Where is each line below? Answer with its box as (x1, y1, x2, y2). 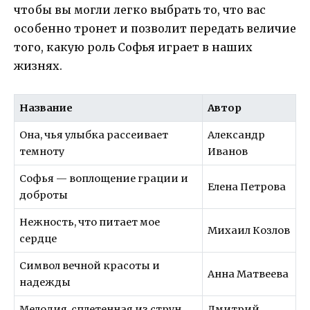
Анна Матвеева (208, 268, 289, 281)
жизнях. (14, 58, 62, 73)
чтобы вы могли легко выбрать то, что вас (14, 2, 266, 17)
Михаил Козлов (208, 224, 291, 237)
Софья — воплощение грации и (19, 172, 189, 185)
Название (19, 102, 73, 115)
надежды (19, 276, 71, 289)
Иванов (208, 145, 248, 158)
